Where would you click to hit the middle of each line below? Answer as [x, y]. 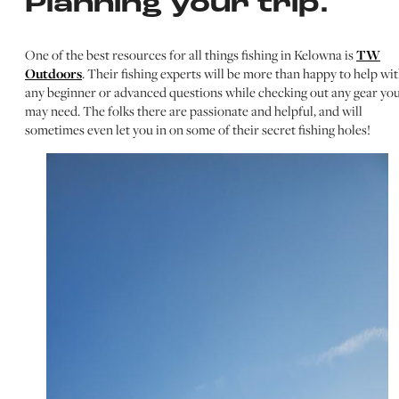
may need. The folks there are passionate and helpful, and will [194, 111]
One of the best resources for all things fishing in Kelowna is [191, 55]
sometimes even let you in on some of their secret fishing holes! [198, 130]
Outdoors [53, 74]
